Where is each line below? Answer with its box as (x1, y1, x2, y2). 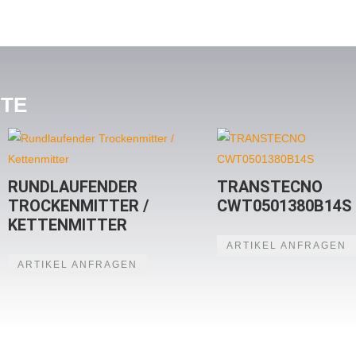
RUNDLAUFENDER (7, 176, 137, 196)
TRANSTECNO (217, 176, 323, 196)
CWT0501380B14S (217, 195, 353, 215)
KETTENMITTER (7, 215, 127, 234)
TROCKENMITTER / (7, 195, 149, 215)
